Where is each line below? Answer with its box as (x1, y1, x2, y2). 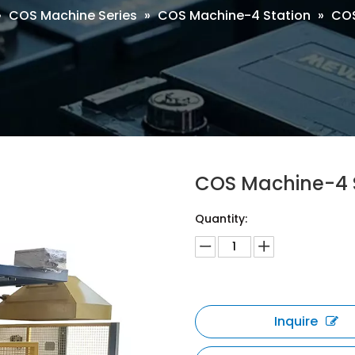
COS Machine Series (8, 6, 137, 25)
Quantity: (194, 211, 247, 227)
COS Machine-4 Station (157, 6, 311, 25)
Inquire (274, 312, 319, 330)
